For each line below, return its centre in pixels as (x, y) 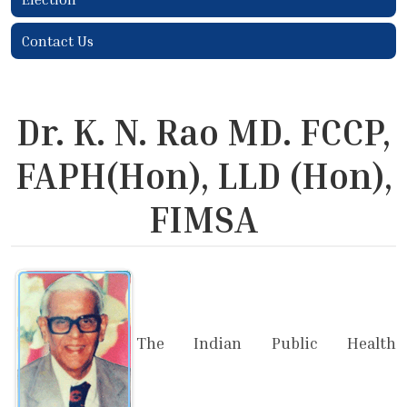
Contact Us (58, 41)
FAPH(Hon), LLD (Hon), (203, 176)
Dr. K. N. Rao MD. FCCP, (203, 132)
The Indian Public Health (266, 343)
